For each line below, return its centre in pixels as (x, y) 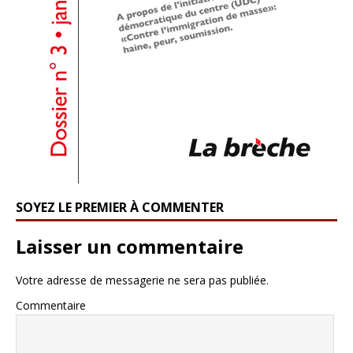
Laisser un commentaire (130, 246)
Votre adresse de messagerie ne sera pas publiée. (142, 280)
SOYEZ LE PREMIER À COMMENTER (120, 207)
